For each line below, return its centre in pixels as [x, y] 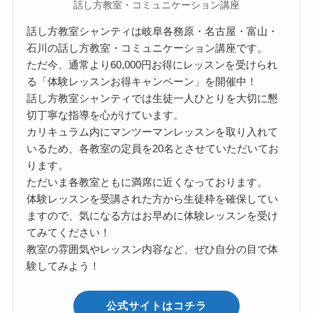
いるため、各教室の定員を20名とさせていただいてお [153, 148]
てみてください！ [69, 232]
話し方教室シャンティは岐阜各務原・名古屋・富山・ [153, 31]
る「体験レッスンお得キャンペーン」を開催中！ [142, 81]
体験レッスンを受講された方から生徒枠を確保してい [153, 198]
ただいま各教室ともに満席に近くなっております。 [147, 182]
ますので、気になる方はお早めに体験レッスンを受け [153, 215]
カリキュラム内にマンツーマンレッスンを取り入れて [153, 131]
